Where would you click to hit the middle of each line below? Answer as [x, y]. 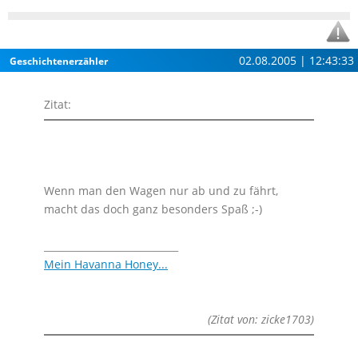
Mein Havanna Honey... [106, 264]
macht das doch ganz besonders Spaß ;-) [153, 209]
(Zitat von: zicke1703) [261, 319]
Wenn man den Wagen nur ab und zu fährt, [161, 191]
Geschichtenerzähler [59, 61]
